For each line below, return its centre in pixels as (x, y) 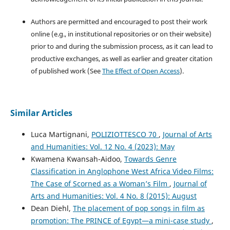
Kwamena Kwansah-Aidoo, (77, 159)
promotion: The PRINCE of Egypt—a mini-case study (121, 220)
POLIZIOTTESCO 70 (125, 134)
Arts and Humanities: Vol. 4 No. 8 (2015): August (113, 196)
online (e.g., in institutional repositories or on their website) (121, 34)
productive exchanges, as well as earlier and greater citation (121, 58)
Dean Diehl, (52, 208)
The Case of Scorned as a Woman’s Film (100, 183)
